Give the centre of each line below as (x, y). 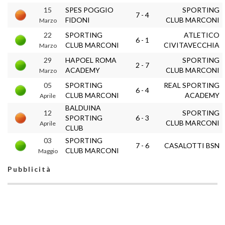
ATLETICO (202, 35)
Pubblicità (29, 169)
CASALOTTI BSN (192, 145)
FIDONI (78, 20)
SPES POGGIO (89, 10)
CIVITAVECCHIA (192, 45)
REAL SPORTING (192, 85)
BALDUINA (83, 108)
